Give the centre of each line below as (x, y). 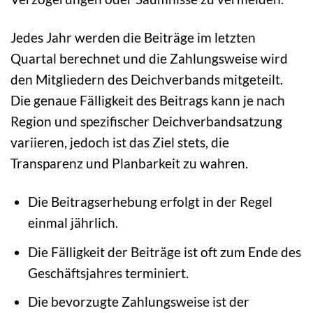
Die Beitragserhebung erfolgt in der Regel (150, 202)
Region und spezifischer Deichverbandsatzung (146, 122)
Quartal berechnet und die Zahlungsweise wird (149, 59)
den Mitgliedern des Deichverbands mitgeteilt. (147, 80)
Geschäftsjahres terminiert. (108, 272)
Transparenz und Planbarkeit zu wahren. (129, 163)
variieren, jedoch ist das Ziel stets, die (120, 143)
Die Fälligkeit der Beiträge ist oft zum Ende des (164, 252)
